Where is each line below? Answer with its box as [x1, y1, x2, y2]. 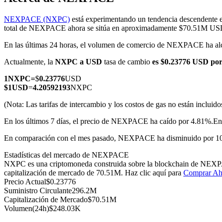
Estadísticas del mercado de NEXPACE [4, 151, 129, 160]
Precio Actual [4, 177, 46, 186]
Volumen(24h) [4, 204, 49, 213]
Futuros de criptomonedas [24, 58, 105, 66]
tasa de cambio [102, 57, 152, 66]
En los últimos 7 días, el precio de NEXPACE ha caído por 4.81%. [4, 117, 213, 126]
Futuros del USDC [24, 212, 83, 220]
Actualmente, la [4, 57, 55, 66]
